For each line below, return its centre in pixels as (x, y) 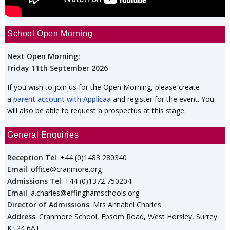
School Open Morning (50, 34)
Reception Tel (32, 158)
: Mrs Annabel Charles (125, 205)
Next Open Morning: (44, 56)
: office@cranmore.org (64, 169)
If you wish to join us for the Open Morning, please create (103, 87)
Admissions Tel (34, 181)
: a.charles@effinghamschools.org (83, 193)
